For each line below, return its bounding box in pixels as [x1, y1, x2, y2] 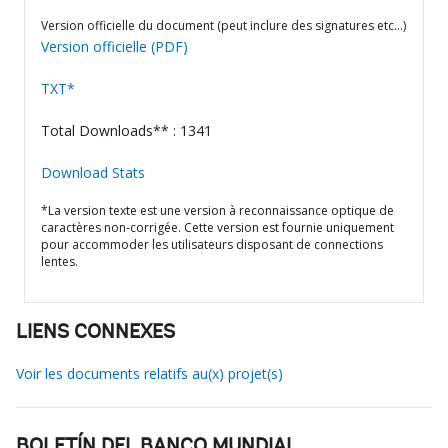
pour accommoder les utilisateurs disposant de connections [41, 236, 383, 253]
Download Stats [41, 163, 145, 182]
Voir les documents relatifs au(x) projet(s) [16, 364, 283, 383]
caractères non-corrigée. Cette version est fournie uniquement [41, 219, 394, 236]
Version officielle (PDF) [41, 37, 188, 56]
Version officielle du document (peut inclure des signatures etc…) [41, 17, 406, 34]
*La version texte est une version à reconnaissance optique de [41, 202, 394, 219]
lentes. [41, 253, 78, 270]
